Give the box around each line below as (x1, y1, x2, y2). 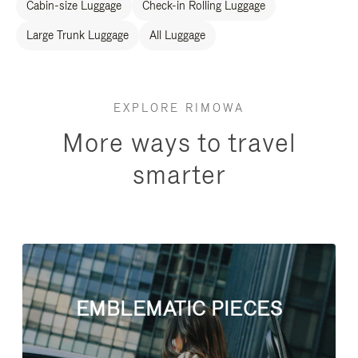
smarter (132, 157, 226, 192)
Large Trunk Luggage (26, 28, 129, 42)
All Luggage (149, 28, 205, 42)
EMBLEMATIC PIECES (75, 296, 283, 323)
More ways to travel (62, 125, 296, 160)
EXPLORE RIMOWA (113, 101, 245, 115)
